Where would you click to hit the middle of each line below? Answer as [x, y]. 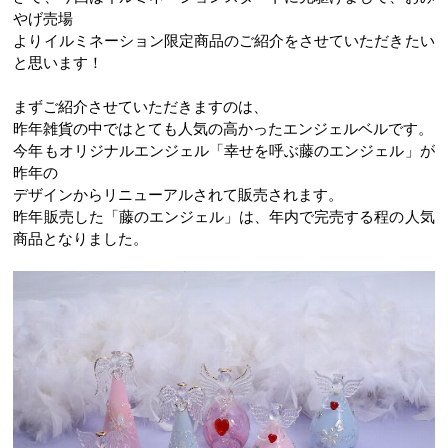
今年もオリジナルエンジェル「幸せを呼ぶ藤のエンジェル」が [224, 149]
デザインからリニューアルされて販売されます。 [178, 193]
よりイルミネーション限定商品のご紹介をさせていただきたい [224, 39]
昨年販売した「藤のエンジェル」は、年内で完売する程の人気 [224, 215]
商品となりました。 [81, 237]
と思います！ [58, 61]
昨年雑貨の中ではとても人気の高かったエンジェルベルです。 [223, 127]
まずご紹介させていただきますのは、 [141, 105]
